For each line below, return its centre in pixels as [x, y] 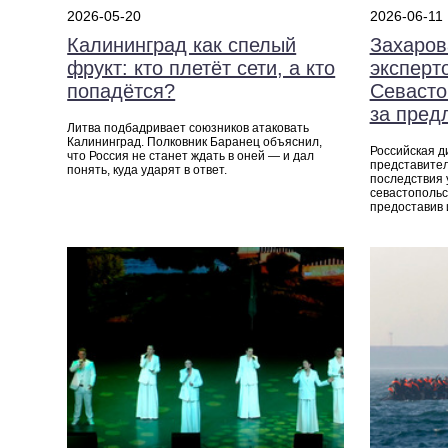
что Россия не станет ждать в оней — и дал [191, 156]
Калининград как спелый [182, 45]
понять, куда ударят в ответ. [147, 170]
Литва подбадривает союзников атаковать [188, 128]
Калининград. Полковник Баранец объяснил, [195, 142]
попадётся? [121, 91]
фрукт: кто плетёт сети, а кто [201, 68]
